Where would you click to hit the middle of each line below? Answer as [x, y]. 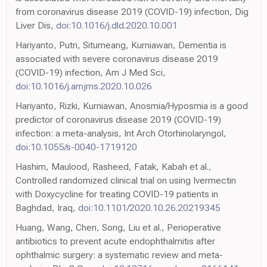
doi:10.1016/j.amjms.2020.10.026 [84, 86]
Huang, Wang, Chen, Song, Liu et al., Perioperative [118, 228]
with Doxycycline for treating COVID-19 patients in [117, 194]
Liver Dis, [36, 26]
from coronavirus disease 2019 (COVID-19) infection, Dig [132, 12]
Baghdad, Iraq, [47, 208]
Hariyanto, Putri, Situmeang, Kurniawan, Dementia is [121, 45]
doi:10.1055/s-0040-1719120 [76, 147]
